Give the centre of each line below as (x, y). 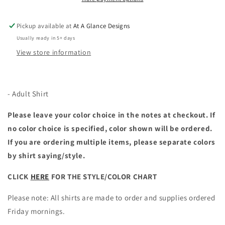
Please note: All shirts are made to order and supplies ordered (111, 198)
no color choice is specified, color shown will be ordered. (110, 129)
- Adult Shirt (28, 94)
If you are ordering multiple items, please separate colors (111, 142)
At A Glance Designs (102, 26)
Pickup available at (45, 26)
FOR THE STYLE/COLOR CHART (103, 177)
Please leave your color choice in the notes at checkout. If (111, 115)
